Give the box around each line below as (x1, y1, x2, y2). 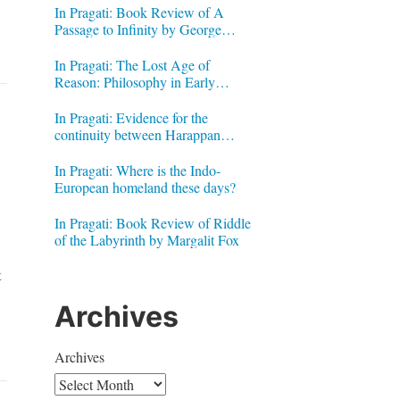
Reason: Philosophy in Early (54, 71, 215, 91)
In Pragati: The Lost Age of (54, 54, 210, 74)
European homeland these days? (54, 177, 236, 196)
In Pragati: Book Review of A (54, 2, 224, 21)
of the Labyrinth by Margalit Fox (54, 229, 239, 249)
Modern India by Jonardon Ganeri (54, 88, 246, 108)
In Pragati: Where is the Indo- (54, 160, 221, 179)
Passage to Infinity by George (54, 19, 221, 38)
